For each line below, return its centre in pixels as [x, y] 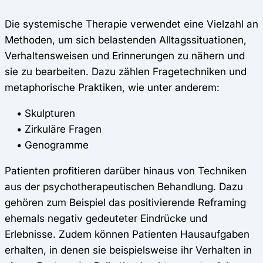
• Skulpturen [40, 113]
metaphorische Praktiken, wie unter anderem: [112, 87]
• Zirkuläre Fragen [53, 129]
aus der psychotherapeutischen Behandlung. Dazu [124, 186]
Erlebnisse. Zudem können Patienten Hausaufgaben [127, 234]
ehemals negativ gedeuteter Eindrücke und [106, 218]
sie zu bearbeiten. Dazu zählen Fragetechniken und [126, 71]
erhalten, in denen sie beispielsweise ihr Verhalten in [128, 249]
